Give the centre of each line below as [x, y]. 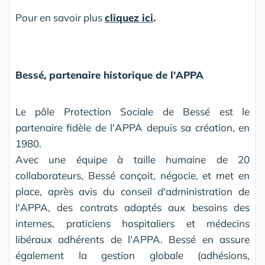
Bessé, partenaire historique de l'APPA [109, 75]
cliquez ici [129, 18]
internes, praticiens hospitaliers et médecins [132, 224]
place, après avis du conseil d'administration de [132, 192]
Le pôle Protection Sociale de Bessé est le [132, 112]
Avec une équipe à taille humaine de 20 [132, 160]
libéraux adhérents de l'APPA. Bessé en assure [132, 240]
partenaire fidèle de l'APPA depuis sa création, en [132, 128]
